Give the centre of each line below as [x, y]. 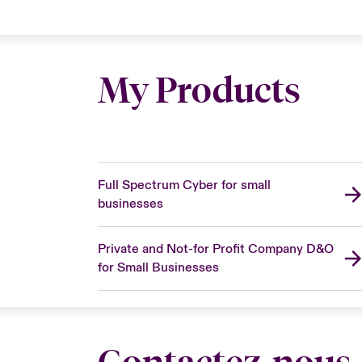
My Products [199, 90]
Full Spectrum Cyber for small [184, 185]
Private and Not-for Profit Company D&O [215, 248]
